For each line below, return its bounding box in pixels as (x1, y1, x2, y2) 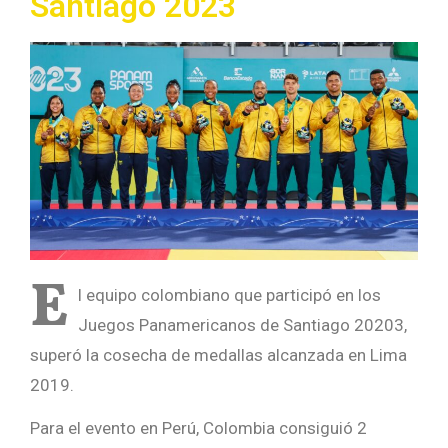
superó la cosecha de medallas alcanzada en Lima (30, 345, 407, 366)
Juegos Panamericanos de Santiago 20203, (78, 315, 407, 336)
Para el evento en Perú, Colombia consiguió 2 (30, 418, 367, 439)
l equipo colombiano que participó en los (78, 285, 381, 306)
